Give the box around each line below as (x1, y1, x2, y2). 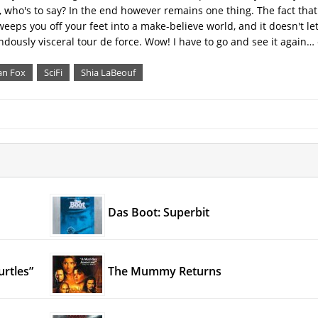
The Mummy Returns (107, 263, 221, 280)
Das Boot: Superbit (107, 204, 209, 220)
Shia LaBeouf (81, 65, 136, 79)
